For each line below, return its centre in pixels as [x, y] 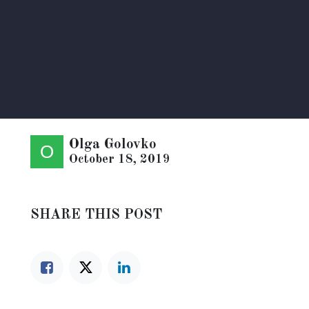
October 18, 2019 [120, 160]
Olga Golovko [113, 145]
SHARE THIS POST [96, 216]
